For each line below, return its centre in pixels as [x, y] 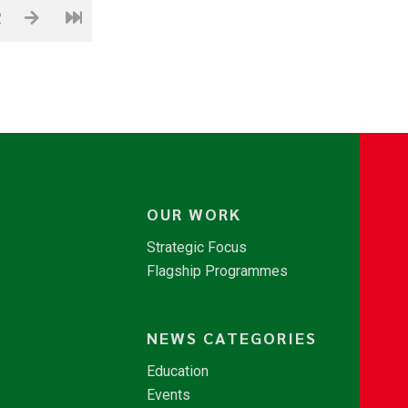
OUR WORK [194, 214]
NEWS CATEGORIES [231, 337]
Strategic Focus [196, 247]
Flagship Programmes [217, 271]
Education [177, 371]
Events [168, 395]
